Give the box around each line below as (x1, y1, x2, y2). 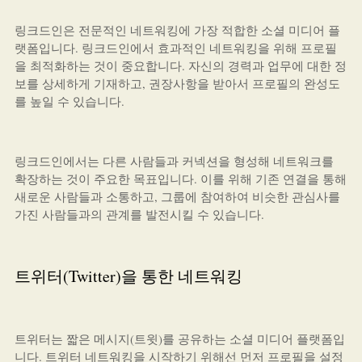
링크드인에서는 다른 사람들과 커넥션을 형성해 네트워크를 (14, 153, 334, 169)
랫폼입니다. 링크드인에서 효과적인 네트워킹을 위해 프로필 (14, 40, 337, 56)
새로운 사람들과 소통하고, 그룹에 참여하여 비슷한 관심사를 (14, 188, 340, 204)
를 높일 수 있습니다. (14, 93, 124, 109)
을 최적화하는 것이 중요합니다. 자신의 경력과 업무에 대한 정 (14, 57, 347, 74)
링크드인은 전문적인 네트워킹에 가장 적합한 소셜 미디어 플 (14, 22, 340, 38)
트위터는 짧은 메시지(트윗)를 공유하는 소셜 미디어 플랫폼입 (14, 330, 345, 347)
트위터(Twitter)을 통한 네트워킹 (14, 265, 242, 287)
